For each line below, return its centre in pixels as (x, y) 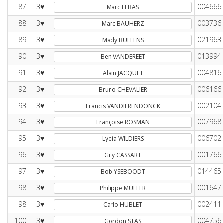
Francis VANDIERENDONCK (123, 106)
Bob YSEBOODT (123, 171)
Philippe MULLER (123, 188)
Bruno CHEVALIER (123, 89)
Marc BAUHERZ (123, 24)
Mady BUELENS (123, 40)
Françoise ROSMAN (123, 122)
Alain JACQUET (123, 73)
